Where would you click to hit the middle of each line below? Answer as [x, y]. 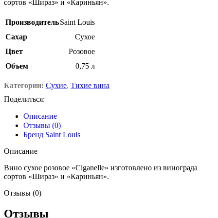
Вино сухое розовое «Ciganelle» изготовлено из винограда [101, 168]
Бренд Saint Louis [52, 135]
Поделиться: [24, 99]
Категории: [24, 86]
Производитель [32, 22]
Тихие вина [90, 86]
